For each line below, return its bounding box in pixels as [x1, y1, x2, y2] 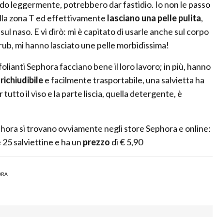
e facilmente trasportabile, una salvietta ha [43, 74, 205, 85]
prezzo [83, 136, 110, 147]
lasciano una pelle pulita [106, 12, 201, 23]
